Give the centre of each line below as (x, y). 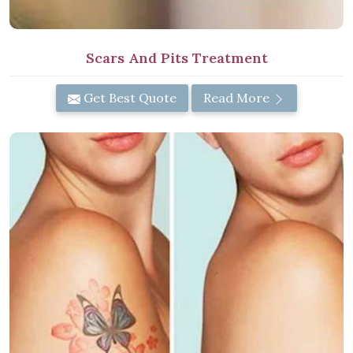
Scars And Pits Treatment (176, 58)
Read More (238, 97)
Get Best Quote (128, 97)
